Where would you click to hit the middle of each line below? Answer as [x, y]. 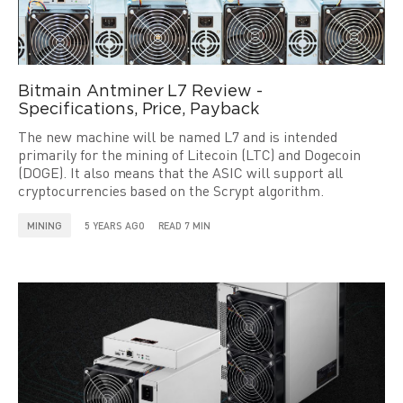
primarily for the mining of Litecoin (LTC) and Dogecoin [190, 155]
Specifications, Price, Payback [139, 110]
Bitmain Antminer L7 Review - [141, 92]
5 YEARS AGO [114, 225]
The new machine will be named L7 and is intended [178, 137]
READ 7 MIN [184, 225]
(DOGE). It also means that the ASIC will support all [181, 173]
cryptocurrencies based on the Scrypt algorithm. [171, 191]
